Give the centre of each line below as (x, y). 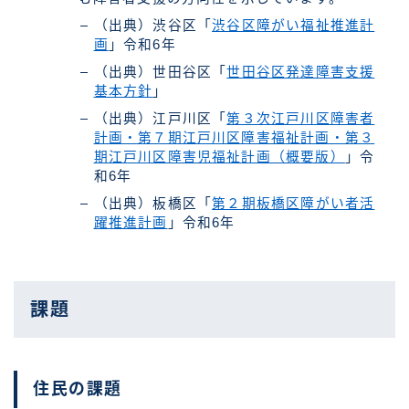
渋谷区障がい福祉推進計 (294, 26)
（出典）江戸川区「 (160, 119)
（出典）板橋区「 (153, 204)
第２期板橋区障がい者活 (294, 204)
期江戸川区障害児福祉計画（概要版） (219, 157)
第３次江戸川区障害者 (301, 119)
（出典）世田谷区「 (160, 73)
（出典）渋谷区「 (153, 26)
